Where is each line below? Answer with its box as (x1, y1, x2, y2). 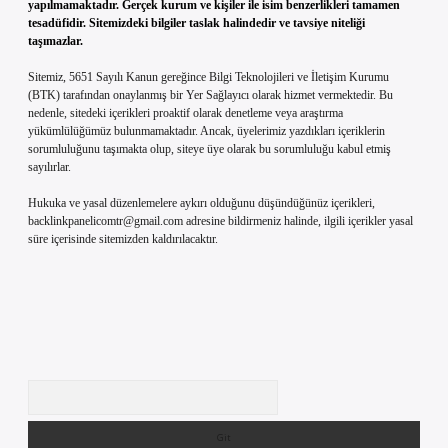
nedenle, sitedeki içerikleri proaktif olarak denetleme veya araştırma (28, 106, 343, 120)
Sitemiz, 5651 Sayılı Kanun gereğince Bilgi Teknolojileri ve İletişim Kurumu (28, 70, 389, 84)
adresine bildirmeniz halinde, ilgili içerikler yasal (183, 214, 413, 228)
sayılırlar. (28, 160, 71, 174)
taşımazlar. (28, 34, 83, 48)
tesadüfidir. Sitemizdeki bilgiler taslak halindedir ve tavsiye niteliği (28, 16, 365, 30)
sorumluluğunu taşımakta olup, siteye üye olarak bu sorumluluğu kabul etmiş (28, 142, 391, 156)
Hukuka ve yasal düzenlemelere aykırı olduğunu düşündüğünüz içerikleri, (28, 196, 375, 210)
